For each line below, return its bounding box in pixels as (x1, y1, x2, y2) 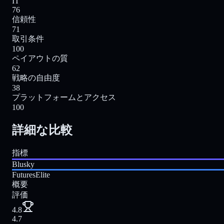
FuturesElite (12, 170, 50, 179)
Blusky (12, 159, 34, 168)
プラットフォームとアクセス (12, 93, 116, 102)
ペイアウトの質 (12, 54, 68, 63)
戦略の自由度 (12, 73, 60, 82)
